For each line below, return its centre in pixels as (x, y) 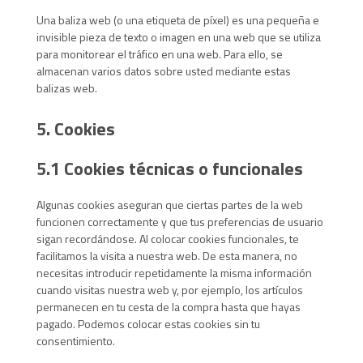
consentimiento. (75, 341)
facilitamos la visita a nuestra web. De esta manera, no (167, 256)
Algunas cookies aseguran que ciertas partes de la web (169, 205)
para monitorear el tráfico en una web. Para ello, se (159, 54)
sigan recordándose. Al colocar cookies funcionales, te (167, 239)
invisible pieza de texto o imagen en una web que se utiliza (178, 37)
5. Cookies (75, 129)
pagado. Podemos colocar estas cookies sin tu (148, 324)
